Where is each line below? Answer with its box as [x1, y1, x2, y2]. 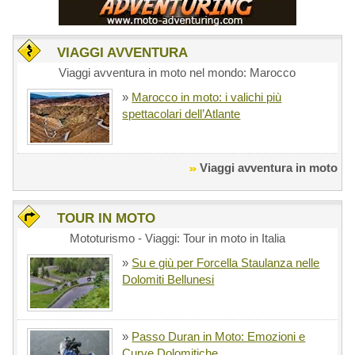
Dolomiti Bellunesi [122, 273, 215, 287]
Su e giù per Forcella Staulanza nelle [132, 256, 320, 270]
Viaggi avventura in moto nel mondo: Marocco [59, 66, 296, 80]
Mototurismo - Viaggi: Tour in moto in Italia [69, 231, 285, 246]
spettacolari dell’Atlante [122, 107, 241, 121]
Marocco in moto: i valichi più [132, 90, 282, 105]
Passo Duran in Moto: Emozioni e [132, 329, 306, 343]
